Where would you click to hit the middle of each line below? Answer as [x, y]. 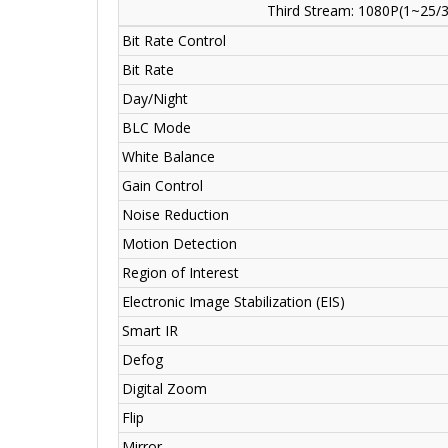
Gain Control [162, 186]
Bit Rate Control [174, 41]
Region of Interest [180, 273]
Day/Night [155, 99]
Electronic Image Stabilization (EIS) [233, 302]
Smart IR [150, 331]
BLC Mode [156, 128]
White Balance [168, 157]
